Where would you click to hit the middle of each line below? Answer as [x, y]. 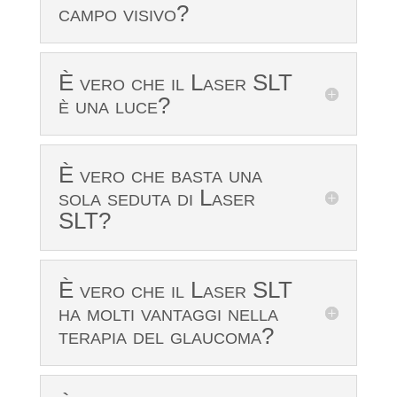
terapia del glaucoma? [166, 336]
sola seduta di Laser [156, 198]
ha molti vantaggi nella [168, 313]
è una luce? [114, 106]
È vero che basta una [160, 175]
